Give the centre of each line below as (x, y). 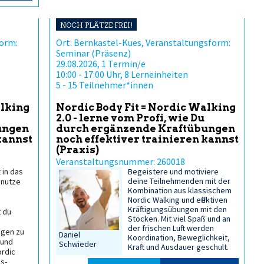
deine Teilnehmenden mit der (179, 181)
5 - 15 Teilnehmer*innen (105, 85)
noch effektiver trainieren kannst (147, 139)
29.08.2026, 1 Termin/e (101, 64)
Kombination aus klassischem (180, 190)
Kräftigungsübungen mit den (178, 209)
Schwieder (78, 244)
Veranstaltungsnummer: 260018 (121, 161)
